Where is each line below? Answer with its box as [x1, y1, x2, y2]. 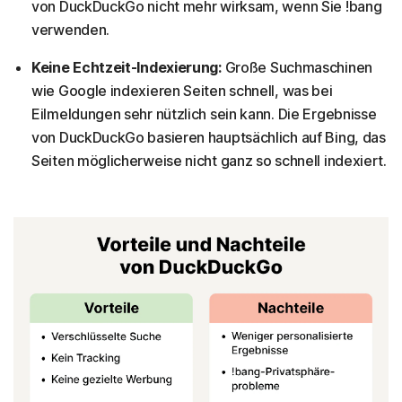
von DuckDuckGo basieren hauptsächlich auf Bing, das [31, 127, 386, 146]
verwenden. [31, 20, 109, 39]
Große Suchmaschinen [221, 57, 372, 76]
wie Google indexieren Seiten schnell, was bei [31, 81, 333, 100]
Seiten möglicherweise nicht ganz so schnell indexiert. [31, 151, 387, 170]
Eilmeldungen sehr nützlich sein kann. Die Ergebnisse [31, 104, 377, 123]
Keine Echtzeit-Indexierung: [31, 57, 222, 76]
